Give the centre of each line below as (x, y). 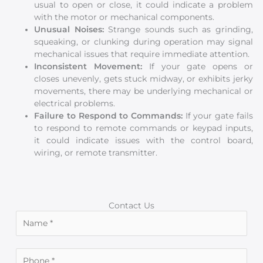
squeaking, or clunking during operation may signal (144, 42)
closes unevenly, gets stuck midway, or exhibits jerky (144, 79)
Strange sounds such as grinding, (181, 30)
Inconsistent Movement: (92, 67)
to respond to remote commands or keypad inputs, (144, 128)
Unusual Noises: (71, 30)
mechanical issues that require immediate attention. (142, 54)
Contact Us (131, 205)
